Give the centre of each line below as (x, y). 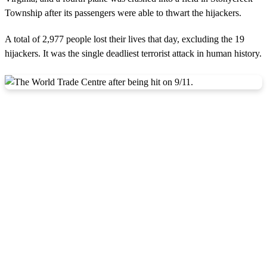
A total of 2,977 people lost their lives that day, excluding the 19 (125, 39)
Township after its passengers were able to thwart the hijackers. (123, 13)
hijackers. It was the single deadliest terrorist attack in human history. (133, 53)
